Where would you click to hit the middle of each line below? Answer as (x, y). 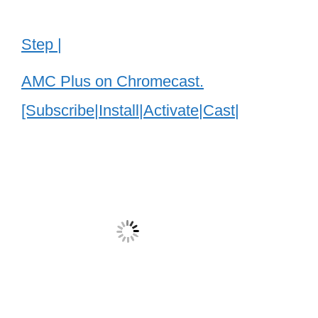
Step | (42, 44)
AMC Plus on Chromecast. (113, 81)
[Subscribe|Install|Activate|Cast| (130, 110)
